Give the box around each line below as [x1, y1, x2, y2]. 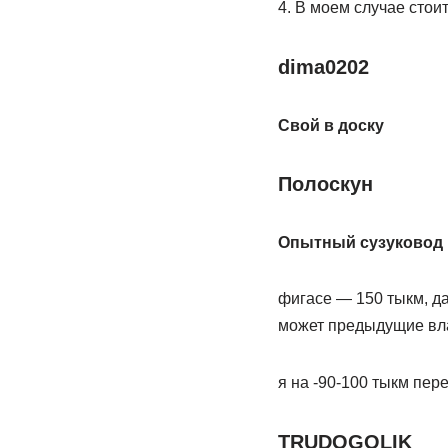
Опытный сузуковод [277, 234, 443, 251]
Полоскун [277, 173, 373, 195]
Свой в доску [277, 117, 384, 134]
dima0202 [277, 56, 369, 78]
